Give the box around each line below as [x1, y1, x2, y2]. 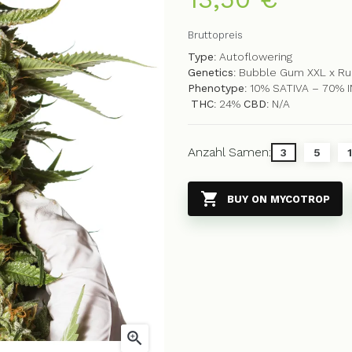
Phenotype [188, 82, 244, 94]
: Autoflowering [214, 50, 292, 63]
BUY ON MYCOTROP [227, 192, 330, 205]
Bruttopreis [188, 29, 243, 41]
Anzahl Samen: [188, 145, 271, 159]
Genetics [188, 66, 233, 79]
